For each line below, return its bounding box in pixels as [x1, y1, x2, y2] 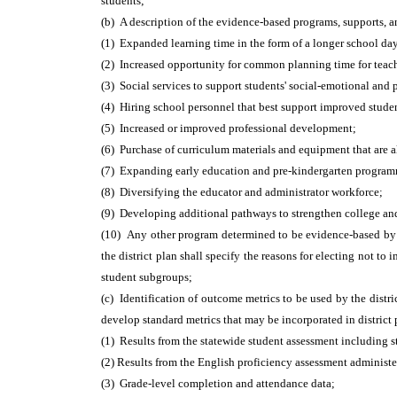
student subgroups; [101, 270, 192, 284]
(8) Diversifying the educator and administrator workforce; [101, 185, 383, 198]
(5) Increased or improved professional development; [101, 121, 356, 135]
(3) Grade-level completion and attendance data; [101, 377, 335, 390]
